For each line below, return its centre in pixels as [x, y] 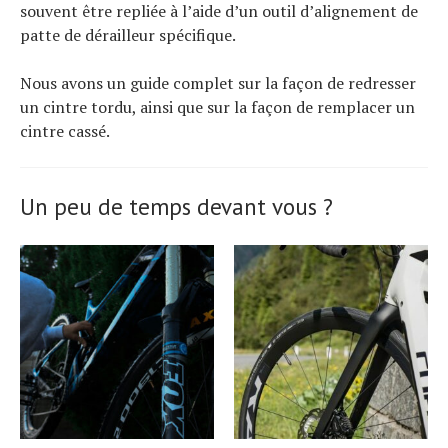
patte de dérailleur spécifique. [128, 34]
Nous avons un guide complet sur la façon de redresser [218, 82]
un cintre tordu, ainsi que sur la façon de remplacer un [217, 106]
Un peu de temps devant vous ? [176, 206]
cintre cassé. [65, 130]
